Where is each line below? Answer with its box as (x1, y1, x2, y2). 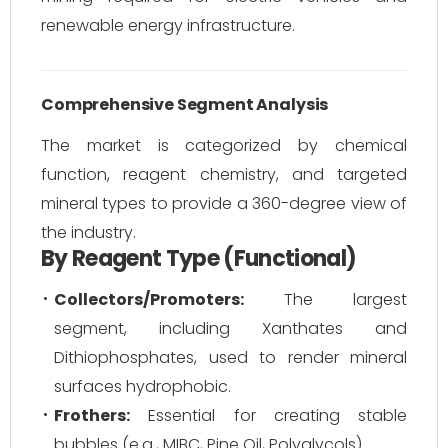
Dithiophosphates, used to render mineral (54, 346, 407, 369)
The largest (244, 288, 407, 311)
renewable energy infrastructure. (41, 14, 295, 37)
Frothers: (54, 404, 130, 427)
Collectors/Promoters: (54, 288, 244, 311)
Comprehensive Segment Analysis (41, 93, 329, 116)
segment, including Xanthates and (54, 317, 407, 340)
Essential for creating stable (130, 404, 407, 427)
